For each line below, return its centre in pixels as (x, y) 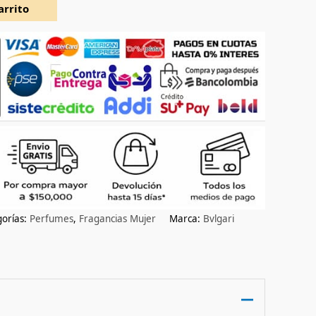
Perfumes (51, 218)
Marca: (186, 218)
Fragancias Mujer (117, 218)
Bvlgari (219, 218)
